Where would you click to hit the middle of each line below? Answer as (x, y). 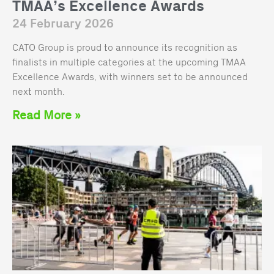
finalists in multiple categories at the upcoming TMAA (129, 61)
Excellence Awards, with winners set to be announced (130, 76)
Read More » (46, 114)
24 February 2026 (63, 24)
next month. (39, 91)
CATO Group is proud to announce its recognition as (125, 46)
